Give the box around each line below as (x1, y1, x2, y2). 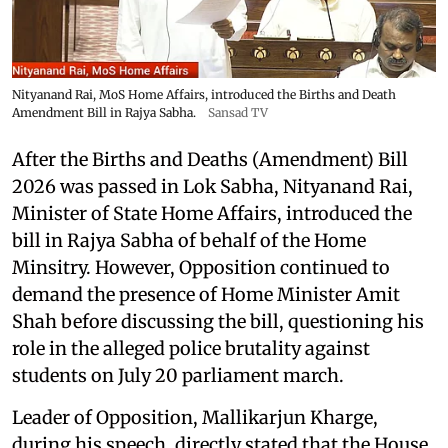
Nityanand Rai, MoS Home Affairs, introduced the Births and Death (12, 86, 396, 102)
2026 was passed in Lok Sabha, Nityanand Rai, (12, 174, 413, 198)
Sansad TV (208, 104, 268, 120)
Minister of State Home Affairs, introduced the (12, 201, 412, 225)
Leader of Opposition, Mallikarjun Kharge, (12, 405, 378, 429)
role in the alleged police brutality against (12, 336, 370, 360)
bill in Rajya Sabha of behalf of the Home (12, 228, 366, 252)
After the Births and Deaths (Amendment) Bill (12, 147, 408, 171)
